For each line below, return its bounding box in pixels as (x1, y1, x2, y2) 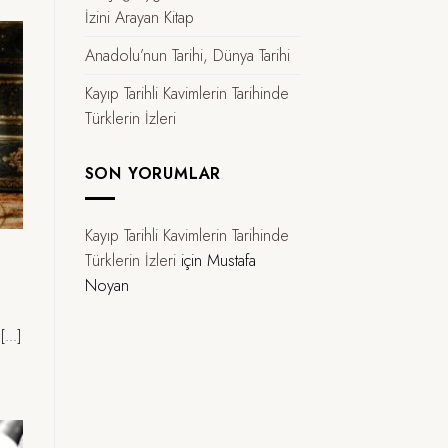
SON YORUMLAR (84, 162, 222, 186)
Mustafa (206, 248, 256, 272)
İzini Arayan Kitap (84, 6, 194, 30)
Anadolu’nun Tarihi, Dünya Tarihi (84, 44, 290, 68)
